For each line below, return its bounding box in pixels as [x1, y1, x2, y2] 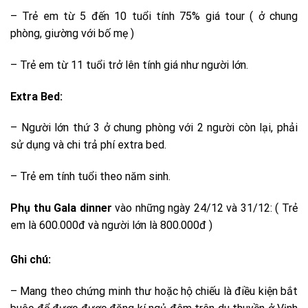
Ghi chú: [10, 252, 51, 266]
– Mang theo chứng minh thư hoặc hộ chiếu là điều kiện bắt [10, 284, 298, 298]
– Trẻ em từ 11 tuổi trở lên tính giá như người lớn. [10, 58, 248, 71]
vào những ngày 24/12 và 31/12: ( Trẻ [111, 201, 298, 214]
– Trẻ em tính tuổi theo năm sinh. [10, 170, 170, 184]
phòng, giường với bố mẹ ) [10, 26, 134, 40]
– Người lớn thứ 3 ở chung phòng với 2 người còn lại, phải [10, 121, 298, 135]
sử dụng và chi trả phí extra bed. [10, 138, 166, 152]
